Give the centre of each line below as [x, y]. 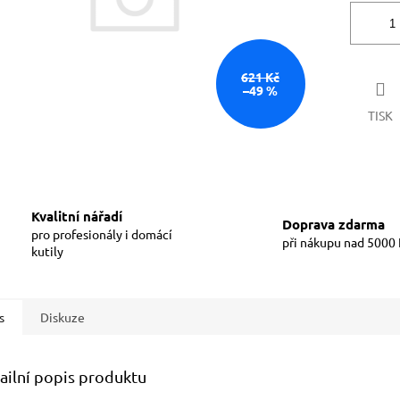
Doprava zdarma [333, 225]
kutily [47, 250]
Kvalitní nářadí [77, 216]
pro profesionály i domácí [102, 233]
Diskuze [62, 317]
